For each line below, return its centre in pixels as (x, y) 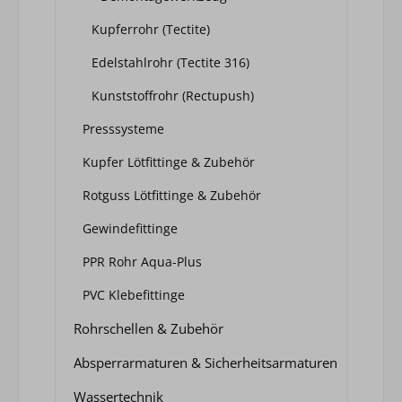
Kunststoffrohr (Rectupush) (173, 95)
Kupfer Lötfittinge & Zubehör (169, 162)
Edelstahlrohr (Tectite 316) (170, 62)
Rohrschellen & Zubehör (149, 328)
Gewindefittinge (130, 228)
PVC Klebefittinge (134, 294)
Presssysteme (123, 128)
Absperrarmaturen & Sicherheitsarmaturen (205, 362)
